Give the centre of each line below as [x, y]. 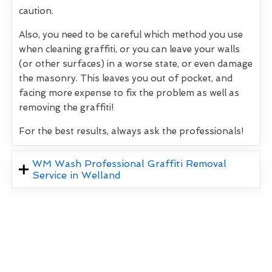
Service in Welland [77, 175]
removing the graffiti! [66, 108]
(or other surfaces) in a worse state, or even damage [136, 64]
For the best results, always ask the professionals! [131, 131]
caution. [36, 11]
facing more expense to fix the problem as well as [129, 93]
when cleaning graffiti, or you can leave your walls [129, 49]
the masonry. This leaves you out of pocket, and [126, 79]
